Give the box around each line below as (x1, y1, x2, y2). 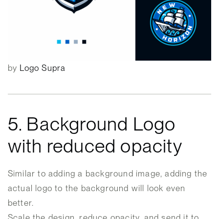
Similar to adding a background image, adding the (7, 168, 208, 178)
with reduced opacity (7, 134, 182, 157)
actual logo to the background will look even (7, 183, 186, 193)
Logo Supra (20, 63, 66, 73)
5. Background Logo (7, 112, 176, 135)
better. (7, 197, 34, 208)
